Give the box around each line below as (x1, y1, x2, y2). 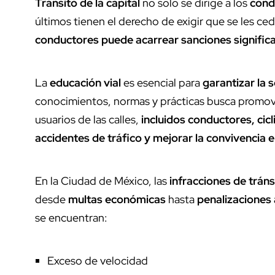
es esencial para (123, 75, 203, 90)
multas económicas (68, 192, 166, 206)
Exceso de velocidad (47, 253, 148, 268)
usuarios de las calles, (35, 112, 141, 126)
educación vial (50, 75, 123, 90)
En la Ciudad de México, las (35, 173, 169, 188)
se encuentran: (35, 210, 107, 225)
